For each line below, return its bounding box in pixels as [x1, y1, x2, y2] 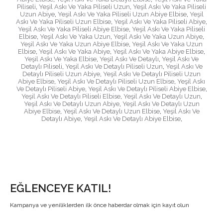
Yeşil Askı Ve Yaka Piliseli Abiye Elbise [18, 25, 129, 33]
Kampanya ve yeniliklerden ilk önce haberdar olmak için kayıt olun [10, 202, 189, 209]
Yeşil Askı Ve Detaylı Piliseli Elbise [21, 93, 120, 101]
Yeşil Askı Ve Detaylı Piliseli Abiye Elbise [88, 85, 206, 93]
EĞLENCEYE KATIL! [10, 182, 111, 195]
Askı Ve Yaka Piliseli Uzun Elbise [16, 18, 111, 26]
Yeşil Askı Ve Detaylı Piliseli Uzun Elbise [57, 78, 174, 86]
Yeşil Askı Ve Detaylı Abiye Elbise [83, 115, 181, 123]
